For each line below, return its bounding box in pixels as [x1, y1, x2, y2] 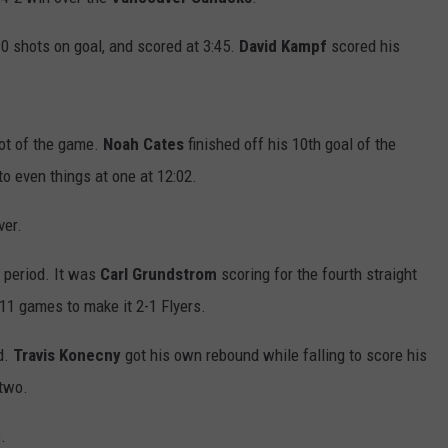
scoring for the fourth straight [217, 264, 417, 285]
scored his [327, 36, 400, 57]
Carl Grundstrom [100, 264, 217, 285]
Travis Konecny [13, 345, 121, 366]
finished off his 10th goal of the [184, 134, 396, 155]
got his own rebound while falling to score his [121, 345, 427, 366]
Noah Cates [103, 134, 184, 155]
